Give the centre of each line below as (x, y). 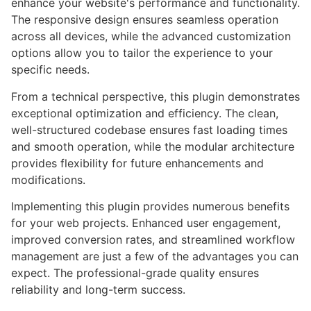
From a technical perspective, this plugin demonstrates (155, 96)
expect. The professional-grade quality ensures (135, 273)
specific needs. (50, 70)
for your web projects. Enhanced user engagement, (146, 223)
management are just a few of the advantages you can (155, 257)
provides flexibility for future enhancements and (137, 163)
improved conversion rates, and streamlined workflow (153, 240)
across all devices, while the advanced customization (151, 36)
